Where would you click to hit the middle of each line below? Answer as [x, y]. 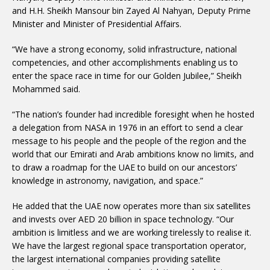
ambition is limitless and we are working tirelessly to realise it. [132, 232]
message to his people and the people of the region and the [129, 141]
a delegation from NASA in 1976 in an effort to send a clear [127, 127]
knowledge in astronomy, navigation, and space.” [108, 181]
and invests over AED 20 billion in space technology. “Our [123, 219]
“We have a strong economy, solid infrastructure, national [124, 49]
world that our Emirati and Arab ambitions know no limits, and [133, 154]
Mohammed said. [46, 89]
